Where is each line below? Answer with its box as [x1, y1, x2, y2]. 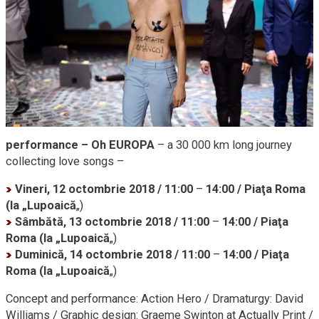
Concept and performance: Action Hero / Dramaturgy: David [6, 291, 303, 305]
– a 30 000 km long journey [155, 137, 292, 152]
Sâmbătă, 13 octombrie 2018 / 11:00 [15, 214, 209, 229]
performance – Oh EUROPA [6, 137, 155, 152]
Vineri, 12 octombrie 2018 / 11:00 [15, 182, 193, 196]
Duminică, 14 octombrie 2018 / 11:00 [15, 247, 210, 261]
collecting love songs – [6, 154, 124, 168]
